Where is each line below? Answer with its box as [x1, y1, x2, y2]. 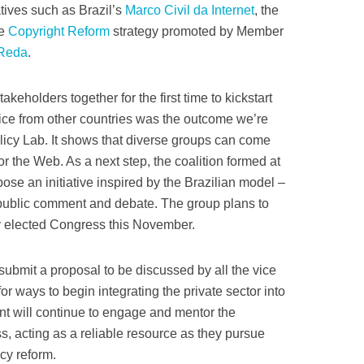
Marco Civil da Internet [125, 3, 254, 17]
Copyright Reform [8, 24, 110, 38]
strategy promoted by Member [110, 24, 284, 38]
